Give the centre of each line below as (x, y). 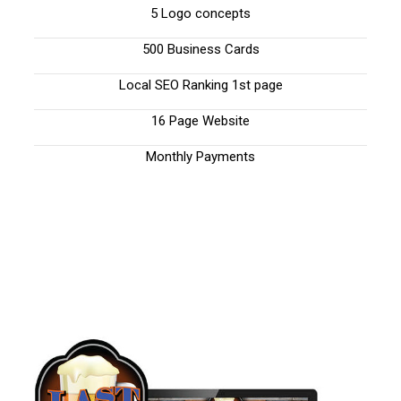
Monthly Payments (200, 157)
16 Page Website (200, 121)
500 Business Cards (200, 50)
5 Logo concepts (200, 14)
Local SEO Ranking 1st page (200, 85)
